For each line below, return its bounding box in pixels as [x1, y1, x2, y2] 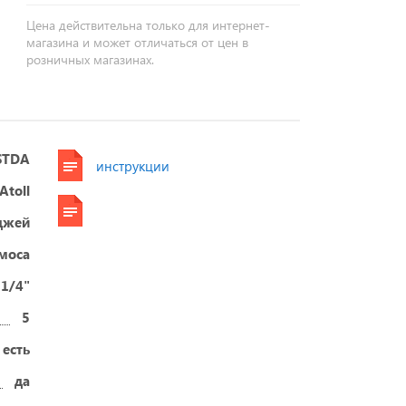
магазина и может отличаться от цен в [26, 34, 249, 51]
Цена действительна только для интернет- [26, 16, 271, 34]
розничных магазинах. [26, 51, 155, 68]
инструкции [95, 156, 169, 175]
